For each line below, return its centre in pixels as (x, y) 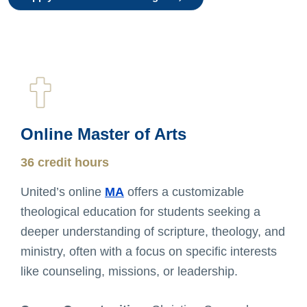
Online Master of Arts (103, 134)
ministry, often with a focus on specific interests (149, 252)
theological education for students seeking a (140, 212)
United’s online (63, 192)
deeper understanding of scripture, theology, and (153, 232)
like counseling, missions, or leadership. (129, 272)
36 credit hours (65, 163)
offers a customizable (184, 192)
